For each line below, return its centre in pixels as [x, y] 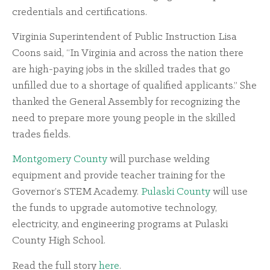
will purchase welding [159, 160]
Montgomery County [60, 160]
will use [229, 192]
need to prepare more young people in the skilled [124, 119]
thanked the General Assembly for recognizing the [126, 102]
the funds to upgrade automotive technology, [115, 209]
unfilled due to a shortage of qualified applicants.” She [134, 86]
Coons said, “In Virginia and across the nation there [128, 54]
